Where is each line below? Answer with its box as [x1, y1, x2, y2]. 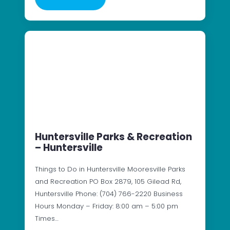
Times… [35, 213, 59, 223]
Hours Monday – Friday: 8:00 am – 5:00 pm [35, 201, 178, 211]
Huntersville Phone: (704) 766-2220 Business [35, 188, 183, 199]
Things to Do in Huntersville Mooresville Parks [35, 164, 185, 174]
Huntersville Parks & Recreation [35, 129, 192, 144]
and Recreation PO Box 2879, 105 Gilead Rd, [35, 176, 181, 186]
